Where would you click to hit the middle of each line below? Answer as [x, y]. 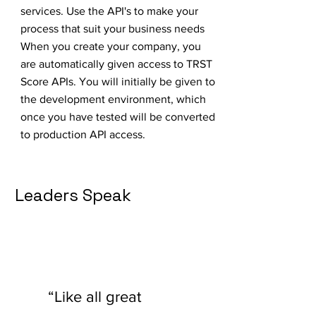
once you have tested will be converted [118, 117]
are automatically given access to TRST [116, 64]
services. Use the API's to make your [109, 11]
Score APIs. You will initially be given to [118, 81]
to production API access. [83, 134]
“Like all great [95, 297]
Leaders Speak [73, 195]
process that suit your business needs [113, 29]
